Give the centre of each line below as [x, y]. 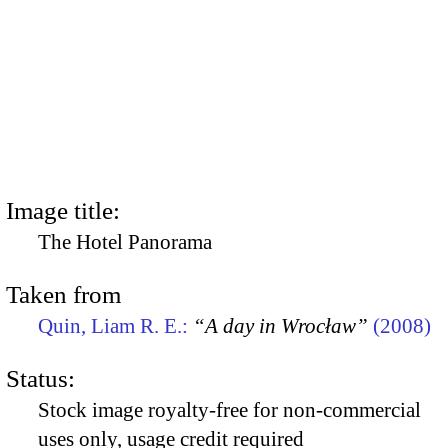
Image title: [63, 210]
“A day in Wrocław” [280, 325]
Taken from [63, 294]
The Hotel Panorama [125, 241]
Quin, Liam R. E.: [115, 325]
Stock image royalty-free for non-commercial [229, 410]
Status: [40, 379]
